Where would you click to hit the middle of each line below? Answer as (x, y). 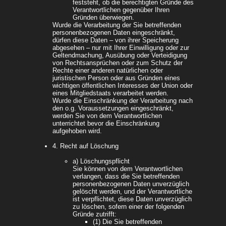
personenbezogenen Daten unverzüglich (131, 184)
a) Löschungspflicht (101, 161)
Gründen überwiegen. (103, 18)
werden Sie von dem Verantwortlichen (107, 116)
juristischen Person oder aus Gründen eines (116, 78)
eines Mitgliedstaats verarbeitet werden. (110, 93)
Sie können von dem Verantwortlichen (128, 169)
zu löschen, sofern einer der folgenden (128, 207)
